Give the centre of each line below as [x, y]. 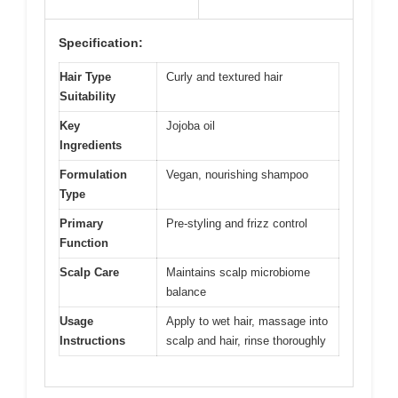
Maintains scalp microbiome [238, 272]
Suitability [88, 96]
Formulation [93, 174]
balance [186, 291]
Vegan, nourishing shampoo [237, 174]
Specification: [101, 42]
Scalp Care [89, 272]
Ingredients [91, 145]
